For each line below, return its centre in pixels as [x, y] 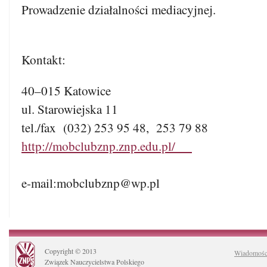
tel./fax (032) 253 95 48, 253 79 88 [115, 128]
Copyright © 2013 [71, 251]
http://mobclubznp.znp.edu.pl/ [107, 146]
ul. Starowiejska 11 [70, 109]
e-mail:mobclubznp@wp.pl [91, 183]
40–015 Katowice [66, 91]
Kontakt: [44, 59]
